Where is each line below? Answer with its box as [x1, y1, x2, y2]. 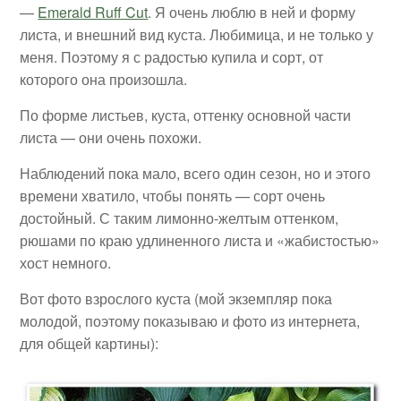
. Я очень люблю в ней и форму [148, 2, 356, 23]
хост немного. [20, 252, 112, 274]
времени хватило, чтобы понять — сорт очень [20, 185, 326, 207]
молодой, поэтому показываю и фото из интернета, [20, 311, 361, 332]
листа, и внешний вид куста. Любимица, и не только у [20, 24, 374, 46]
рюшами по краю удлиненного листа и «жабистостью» [20, 230, 380, 252]
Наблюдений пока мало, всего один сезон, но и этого [20, 163, 371, 184]
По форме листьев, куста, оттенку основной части [20, 105, 352, 126]
